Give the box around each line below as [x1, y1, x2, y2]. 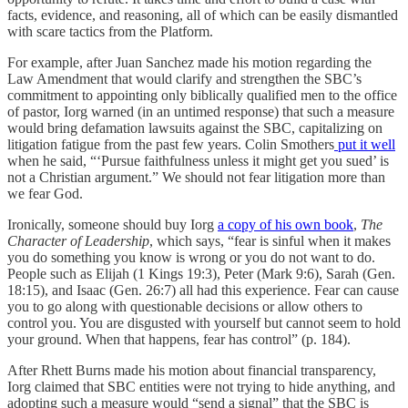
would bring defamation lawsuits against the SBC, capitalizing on [7, 120, 382, 137]
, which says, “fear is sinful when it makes [149, 233, 391, 250]
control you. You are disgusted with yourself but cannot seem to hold [7, 315, 401, 331]
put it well [334, 137, 395, 153]
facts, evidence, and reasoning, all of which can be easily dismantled [7, 7, 398, 24]
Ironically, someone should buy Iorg [7, 217, 218, 233]
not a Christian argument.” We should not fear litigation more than [7, 169, 385, 186]
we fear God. [7, 186, 83, 202]
